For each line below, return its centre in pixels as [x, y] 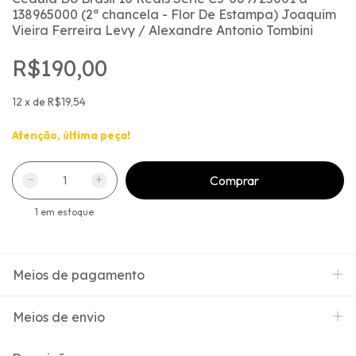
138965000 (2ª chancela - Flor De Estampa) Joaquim [174, 14]
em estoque [66, 211]
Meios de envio [59, 317]
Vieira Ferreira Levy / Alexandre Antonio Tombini [163, 30]
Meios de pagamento [79, 275]
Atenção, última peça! [71, 135]
